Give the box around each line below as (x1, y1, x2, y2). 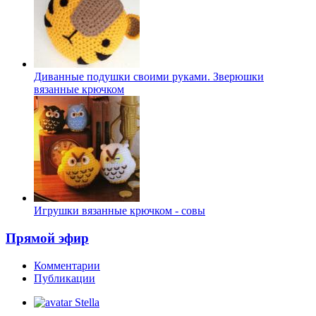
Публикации (34, 272, 95, 284)
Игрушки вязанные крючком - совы (34, 205, 205, 217)
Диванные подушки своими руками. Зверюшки (34, 71, 264, 83)
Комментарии (34, 259, 100, 272)
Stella (72, 296, 99, 308)
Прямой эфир (6, 231, 89, 246)
